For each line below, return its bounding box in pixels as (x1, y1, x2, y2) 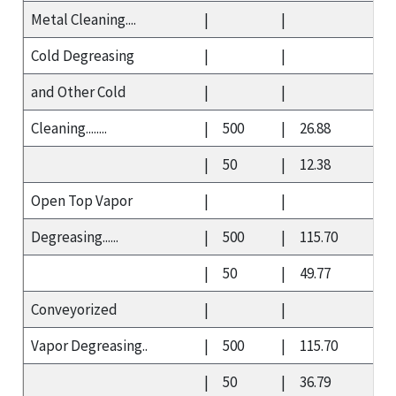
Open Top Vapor (31, 190, 133, 210)
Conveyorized (31, 299, 118, 319)
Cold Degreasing (31, 45, 134, 65)
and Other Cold (31, 81, 126, 102)
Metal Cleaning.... (31, 9, 136, 29)
